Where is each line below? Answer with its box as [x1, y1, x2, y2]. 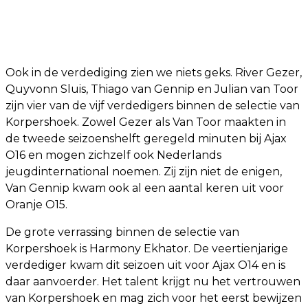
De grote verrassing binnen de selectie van [5, 225, 239, 239]
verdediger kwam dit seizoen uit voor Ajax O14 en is [5, 258, 285, 272]
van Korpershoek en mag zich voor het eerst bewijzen [5, 291, 302, 305]
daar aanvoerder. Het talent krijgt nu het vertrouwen [5, 275, 300, 289]
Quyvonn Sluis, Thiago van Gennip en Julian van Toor [5, 82, 298, 96]
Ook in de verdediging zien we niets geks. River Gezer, [5, 66, 302, 80]
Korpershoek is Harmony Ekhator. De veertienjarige [5, 242, 288, 256]
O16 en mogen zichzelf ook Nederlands [5, 148, 221, 162]
